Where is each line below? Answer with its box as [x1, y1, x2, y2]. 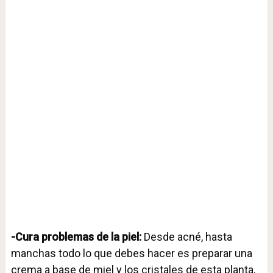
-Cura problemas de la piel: [10, 230, 144, 244]
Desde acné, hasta [143, 230, 232, 244]
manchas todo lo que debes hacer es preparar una [10, 247, 252, 260]
